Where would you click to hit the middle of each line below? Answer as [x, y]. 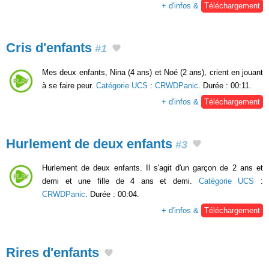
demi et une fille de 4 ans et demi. [120, 181]
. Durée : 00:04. [112, 195]
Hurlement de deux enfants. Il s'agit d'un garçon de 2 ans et [153, 168]
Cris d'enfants [49, 47]
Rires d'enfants [53, 253]
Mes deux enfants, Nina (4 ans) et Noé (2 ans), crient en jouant [153, 72]
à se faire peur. [69, 85]
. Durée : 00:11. [225, 85]
